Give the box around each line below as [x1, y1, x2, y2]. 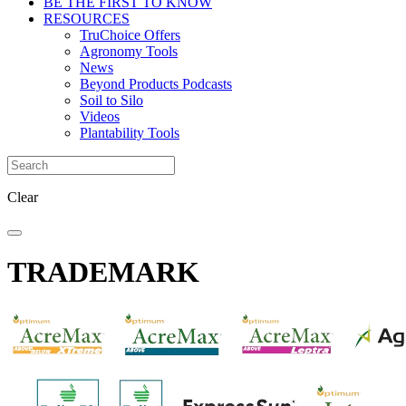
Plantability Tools [80, 124, 179, 140]
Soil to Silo [80, 92, 143, 108]
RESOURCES [43, 10, 130, 26]
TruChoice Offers [80, 26, 180, 43]
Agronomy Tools [80, 43, 178, 59]
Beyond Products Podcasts [80, 75, 232, 92]
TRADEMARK [7, 256, 199, 288]
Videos [80, 108, 120, 124]
